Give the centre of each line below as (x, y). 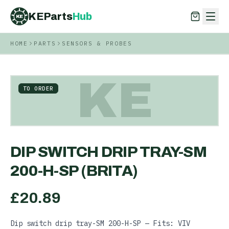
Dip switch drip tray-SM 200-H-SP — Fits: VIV (100, 223)
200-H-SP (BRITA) (74, 171)
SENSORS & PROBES (97, 43)
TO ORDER (38, 88)
